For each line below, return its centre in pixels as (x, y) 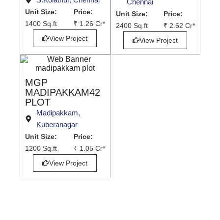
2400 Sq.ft (132, 26)
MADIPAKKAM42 (63, 93)
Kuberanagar (57, 125)
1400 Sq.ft (41, 24)
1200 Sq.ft (41, 149)
